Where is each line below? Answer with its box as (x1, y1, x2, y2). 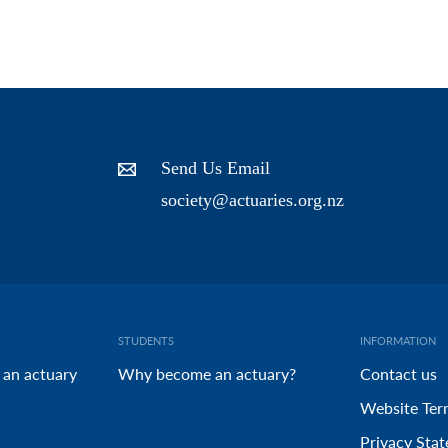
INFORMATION (360, 334, 437, 348)
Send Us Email (160, 158, 270, 179)
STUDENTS (117, 334, 174, 348)
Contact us (360, 364, 438, 384)
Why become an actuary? (117, 364, 296, 384)
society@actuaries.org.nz (160, 190, 344, 211)
